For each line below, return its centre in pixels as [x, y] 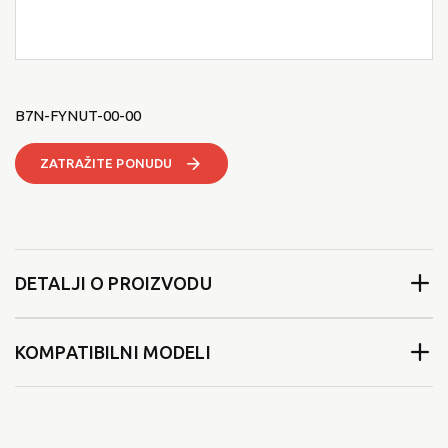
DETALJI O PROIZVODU [113, 283]
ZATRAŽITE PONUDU [106, 162]
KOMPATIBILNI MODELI [113, 352]
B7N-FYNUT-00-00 [78, 115]
